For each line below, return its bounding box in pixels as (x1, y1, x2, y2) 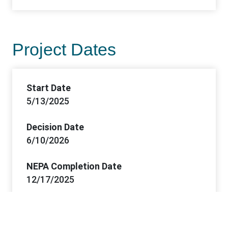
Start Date (26, 82, 71, 94)
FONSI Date (26, 200, 75, 211)
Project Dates (12, 40, 116, 60)
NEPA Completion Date (26, 161, 122, 172)
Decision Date (26, 122, 84, 133)
